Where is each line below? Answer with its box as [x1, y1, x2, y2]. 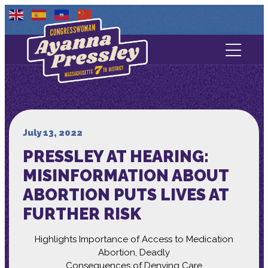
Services [109, 121, 159, 137]
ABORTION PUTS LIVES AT [22, 185, 229, 204]
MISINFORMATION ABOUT [22, 166, 229, 185]
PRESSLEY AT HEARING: [22, 147, 209, 166]
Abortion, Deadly [98, 246, 170, 258]
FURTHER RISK [22, 204, 141, 223]
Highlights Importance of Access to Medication [35, 233, 233, 245]
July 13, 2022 [22, 127, 83, 138]
